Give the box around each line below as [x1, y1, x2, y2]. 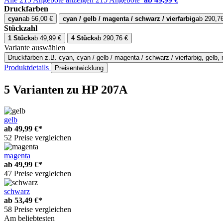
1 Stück [8, 34, 31, 42]
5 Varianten [4, 83, 67, 96]
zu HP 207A [67, 83, 127, 96]
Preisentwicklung [55, 64, 104, 72]
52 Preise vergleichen [4, 133, 71, 142]
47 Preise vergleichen [4, 169, 71, 178]
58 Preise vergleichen [4, 205, 71, 214]
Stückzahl [4, 24, 37, 33]
